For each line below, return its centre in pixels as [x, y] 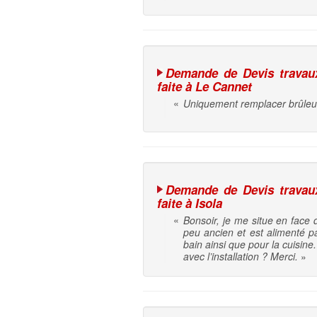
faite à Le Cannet [204, 87]
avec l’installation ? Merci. [241, 257]
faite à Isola [190, 203]
